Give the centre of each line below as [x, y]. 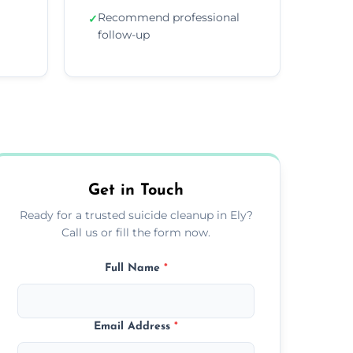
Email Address [134, 326]
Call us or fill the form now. [136, 232]
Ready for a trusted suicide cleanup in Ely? [136, 215]
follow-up [124, 34]
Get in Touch [136, 190]
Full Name [134, 268]
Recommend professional [169, 17]
